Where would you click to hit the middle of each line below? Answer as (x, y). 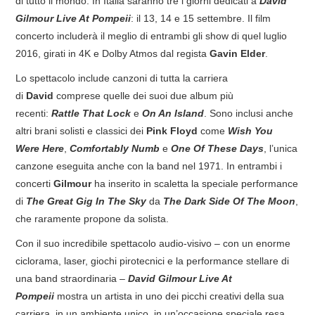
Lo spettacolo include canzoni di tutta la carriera (122, 78)
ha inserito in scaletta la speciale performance (195, 183)
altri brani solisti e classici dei (81, 130)
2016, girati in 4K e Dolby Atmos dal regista (113, 53)
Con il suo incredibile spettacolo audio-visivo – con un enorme (153, 243)
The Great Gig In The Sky (86, 201)
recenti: (34, 113)
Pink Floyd (172, 130)
